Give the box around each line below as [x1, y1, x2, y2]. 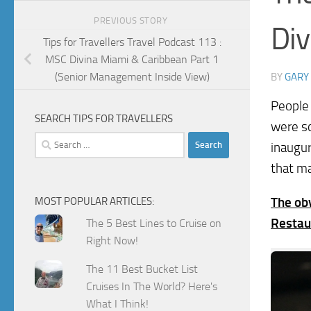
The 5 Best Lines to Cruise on [86, 216, 222, 230]
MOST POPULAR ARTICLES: [35, 194, 154, 208]
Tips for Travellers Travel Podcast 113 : [42, 35, 221, 49]
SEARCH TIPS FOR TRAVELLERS [35, 112, 173, 125]
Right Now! [86, 233, 139, 247]
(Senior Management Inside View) [54, 69, 210, 83]
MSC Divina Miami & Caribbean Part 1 [45, 52, 219, 66]
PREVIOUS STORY [94, 15, 170, 26]
